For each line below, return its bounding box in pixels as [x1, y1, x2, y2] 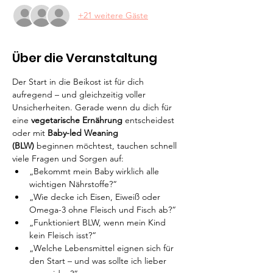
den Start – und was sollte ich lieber [29, 255, 169, 266]
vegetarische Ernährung [31, 114, 122, 126]
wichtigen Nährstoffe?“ [29, 178, 117, 190]
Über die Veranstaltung [12, 49, 157, 66]
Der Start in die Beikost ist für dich [12, 76, 146, 87]
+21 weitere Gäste [78, 10, 148, 21]
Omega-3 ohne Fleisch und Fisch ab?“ [29, 204, 176, 215]
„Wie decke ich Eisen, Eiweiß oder [29, 191, 163, 202]
